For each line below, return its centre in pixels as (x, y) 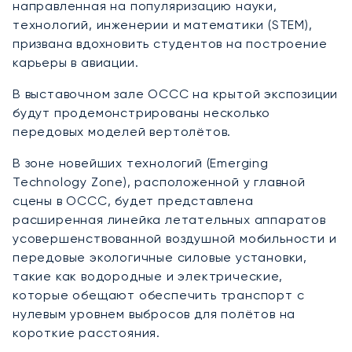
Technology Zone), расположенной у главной (159, 182)
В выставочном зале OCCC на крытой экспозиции (176, 94)
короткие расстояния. (87, 333)
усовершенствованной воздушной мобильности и (175, 239)
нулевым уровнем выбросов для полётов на (154, 314)
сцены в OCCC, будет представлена (133, 201)
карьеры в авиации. (76, 63)
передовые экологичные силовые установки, (160, 258)
